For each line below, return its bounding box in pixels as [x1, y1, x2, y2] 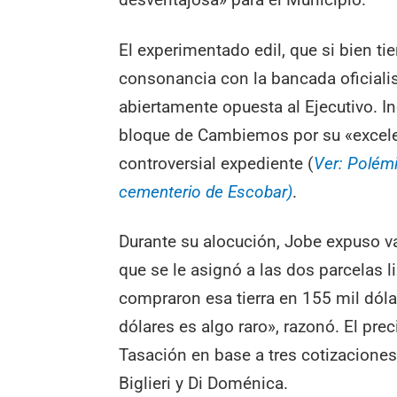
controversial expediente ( [119, 152, 315, 174]
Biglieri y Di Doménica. [119, 373, 289, 394]
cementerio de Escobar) [119, 181, 293, 202]
